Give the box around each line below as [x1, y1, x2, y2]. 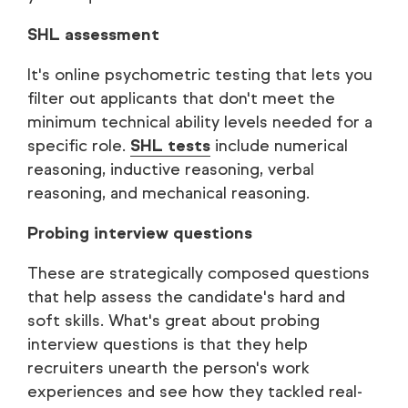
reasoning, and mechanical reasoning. [27, 183, 310, 204]
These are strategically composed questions [27, 263, 370, 284]
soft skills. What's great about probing [27, 311, 320, 331]
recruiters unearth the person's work [27, 358, 310, 379]
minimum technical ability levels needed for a [27, 112, 372, 133]
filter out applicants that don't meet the [27, 88, 335, 109]
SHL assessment [27, 25, 159, 46]
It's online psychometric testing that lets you [27, 65, 372, 86]
